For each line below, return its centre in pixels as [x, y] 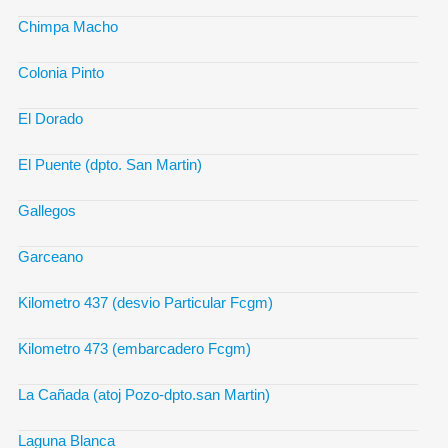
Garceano [50, 256]
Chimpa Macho [68, 26]
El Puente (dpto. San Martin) [110, 164]
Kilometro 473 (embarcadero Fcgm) [134, 348]
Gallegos [47, 210]
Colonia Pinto [61, 72]
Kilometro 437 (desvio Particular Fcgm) [145, 302]
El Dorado [50, 118]
